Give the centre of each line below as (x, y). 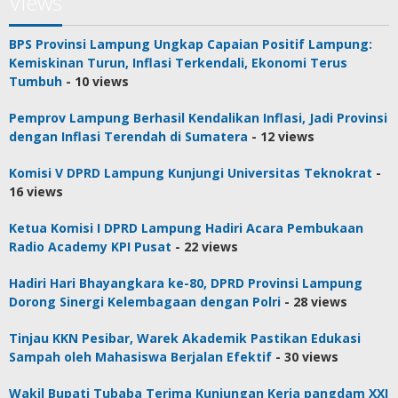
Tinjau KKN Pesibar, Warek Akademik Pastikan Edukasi (185, 338)
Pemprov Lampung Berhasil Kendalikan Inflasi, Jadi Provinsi (198, 118)
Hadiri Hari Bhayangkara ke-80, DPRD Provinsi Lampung (186, 283)
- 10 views (96, 82)
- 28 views (314, 302)
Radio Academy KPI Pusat (90, 247)
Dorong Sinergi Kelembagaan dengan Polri (145, 302)
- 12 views (281, 137)
